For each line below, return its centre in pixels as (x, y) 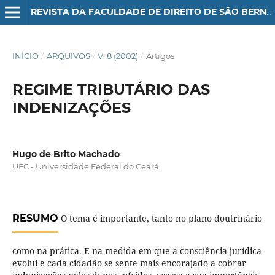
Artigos (160, 56)
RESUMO (35, 219)
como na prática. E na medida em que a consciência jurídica (137, 251)
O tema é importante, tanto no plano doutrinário (160, 219)
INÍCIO (25, 56)
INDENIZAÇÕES (71, 107)
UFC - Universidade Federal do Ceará (85, 166)
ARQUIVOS (68, 56)
